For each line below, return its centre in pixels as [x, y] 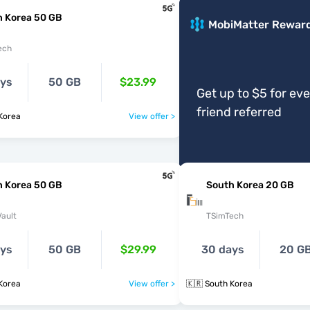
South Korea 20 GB [250, 185]
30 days [222, 249]
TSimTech [225, 216]
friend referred [239, 112]
